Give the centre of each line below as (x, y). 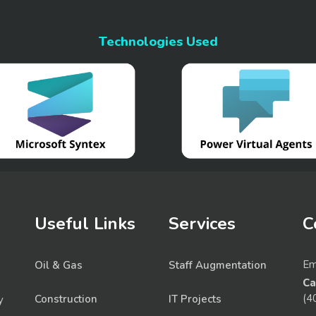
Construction (66, 299)
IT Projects (195, 299)
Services (202, 223)
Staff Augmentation (218, 265)
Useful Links (85, 223)
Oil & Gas (59, 265)
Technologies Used (158, 41)
